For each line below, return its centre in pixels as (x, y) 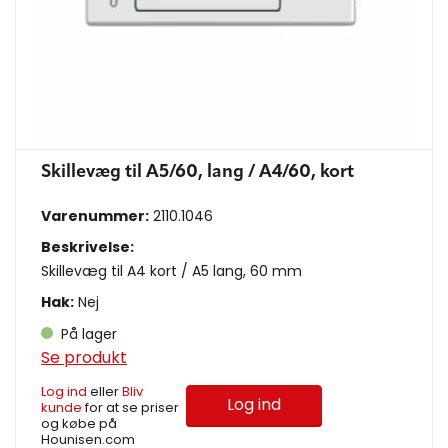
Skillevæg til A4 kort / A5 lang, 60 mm (171, 270)
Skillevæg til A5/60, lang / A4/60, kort (197, 171)
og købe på (79, 423)
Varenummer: (95, 215)
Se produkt (84, 357)
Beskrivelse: (87, 246)
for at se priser (130, 407)
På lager (87, 333)
